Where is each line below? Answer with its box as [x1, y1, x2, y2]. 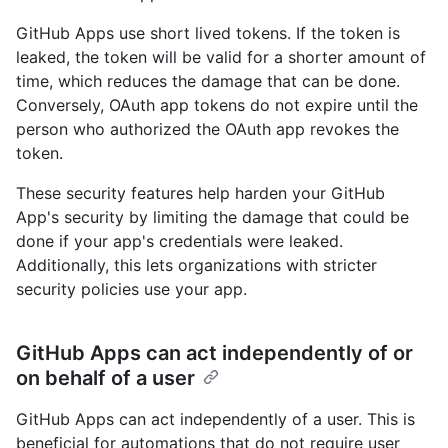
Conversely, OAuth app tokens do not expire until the [16, 95, 418, 116]
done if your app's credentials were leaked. [16, 231, 343, 252]
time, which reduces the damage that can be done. [16, 71, 400, 92]
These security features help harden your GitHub [16, 183, 385, 204]
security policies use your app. [16, 279, 247, 300]
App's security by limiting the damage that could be [16, 207, 409, 228]
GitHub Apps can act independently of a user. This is [16, 409, 415, 430]
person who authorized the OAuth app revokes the [16, 119, 399, 140]
